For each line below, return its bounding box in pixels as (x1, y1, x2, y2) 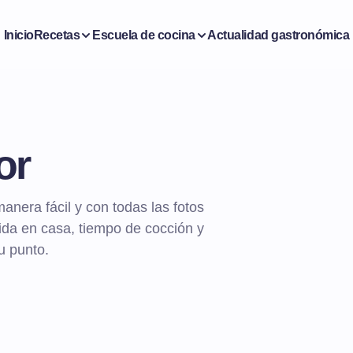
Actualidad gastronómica (207, 28, 350, 42)
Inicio (3, 28, 34, 42)
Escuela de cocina (91, 28, 195, 42)
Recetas (33, 28, 80, 42)
